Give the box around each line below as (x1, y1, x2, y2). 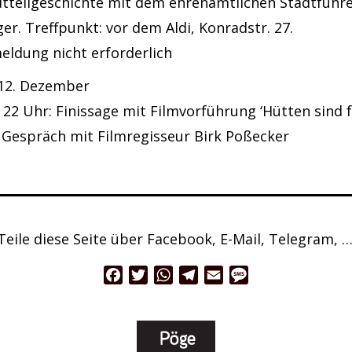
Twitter (148, 266, 191, 284)
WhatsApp (173, 266, 234, 284)
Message (248, 266, 302, 284)
